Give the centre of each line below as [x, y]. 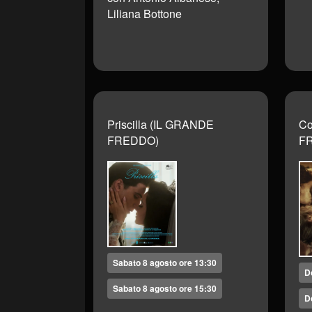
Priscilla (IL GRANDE [161, 125]
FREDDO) [133, 141]
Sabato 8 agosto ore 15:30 [165, 289]
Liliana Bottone [145, 14]
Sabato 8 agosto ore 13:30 [165, 263]
